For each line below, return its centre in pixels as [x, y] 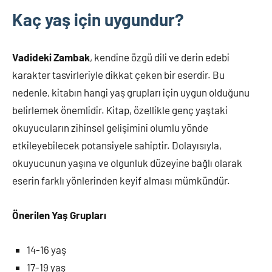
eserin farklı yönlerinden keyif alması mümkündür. [121, 180]
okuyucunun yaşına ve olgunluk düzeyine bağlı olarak [127, 162]
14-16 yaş [46, 249]
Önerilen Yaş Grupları [59, 215]
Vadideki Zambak [51, 57]
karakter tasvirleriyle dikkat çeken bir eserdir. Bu [118, 74]
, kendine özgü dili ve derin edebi [160, 57]
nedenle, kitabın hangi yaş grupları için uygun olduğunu [131, 92]
